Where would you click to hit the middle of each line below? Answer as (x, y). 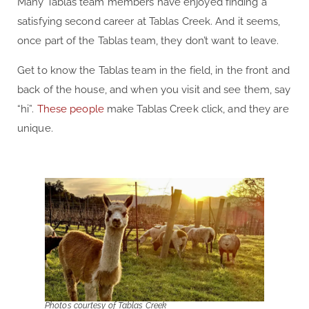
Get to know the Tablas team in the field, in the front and (153, 71)
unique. (35, 129)
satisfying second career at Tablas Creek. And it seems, (149, 22)
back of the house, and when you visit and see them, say (154, 90)
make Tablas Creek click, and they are (196, 109)
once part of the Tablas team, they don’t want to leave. (148, 41)
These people (70, 109)
